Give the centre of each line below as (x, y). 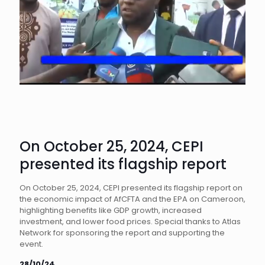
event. (31, 244)
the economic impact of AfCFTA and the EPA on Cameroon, (132, 199)
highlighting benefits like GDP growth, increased (111, 210)
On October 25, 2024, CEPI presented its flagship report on (131, 188)
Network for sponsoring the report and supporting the (122, 233)
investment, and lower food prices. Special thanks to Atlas (130, 222)
